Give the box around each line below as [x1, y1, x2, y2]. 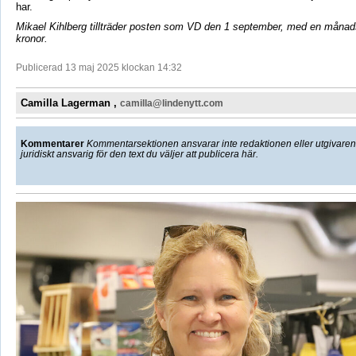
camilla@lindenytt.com [119, 97, 223, 109]
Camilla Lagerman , [20, 96, 120, 109]
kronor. [15, 32, 48, 44]
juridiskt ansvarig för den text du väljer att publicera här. [20, 148, 258, 160]
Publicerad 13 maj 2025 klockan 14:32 [15, 61, 182, 73]
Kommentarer [20, 137, 84, 149]
